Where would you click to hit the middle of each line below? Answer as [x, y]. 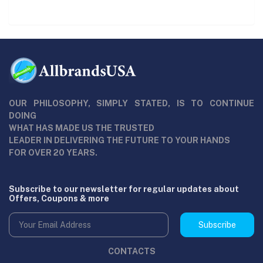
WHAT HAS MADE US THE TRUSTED [82, 128]
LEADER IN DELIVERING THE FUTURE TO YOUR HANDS [119, 140]
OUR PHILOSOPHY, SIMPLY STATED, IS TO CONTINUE [131, 103]
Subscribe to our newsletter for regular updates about [124, 189]
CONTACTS [131, 252]
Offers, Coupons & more [59, 198]
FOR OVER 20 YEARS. [53, 153]
